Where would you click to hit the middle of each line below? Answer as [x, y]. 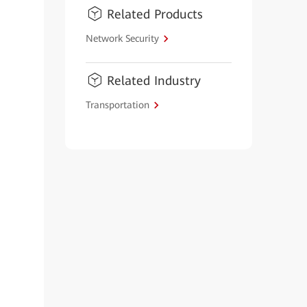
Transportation [117, 105]
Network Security [122, 38]
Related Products [155, 14]
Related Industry [153, 81]
